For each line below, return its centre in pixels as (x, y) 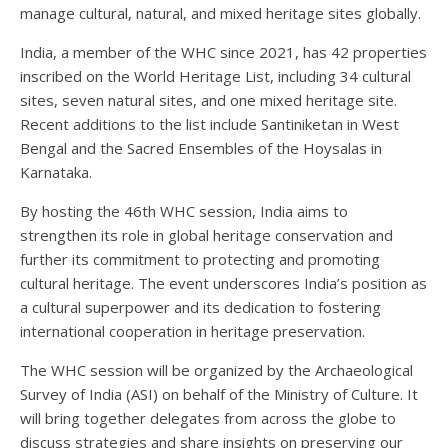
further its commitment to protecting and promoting (200, 258)
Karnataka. (56, 171)
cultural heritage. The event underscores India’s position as (223, 282)
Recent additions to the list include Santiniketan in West (209, 123)
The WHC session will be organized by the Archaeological (216, 369)
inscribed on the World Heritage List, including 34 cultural (215, 75)
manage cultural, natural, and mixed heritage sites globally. (220, 12)
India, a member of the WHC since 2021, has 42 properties (223, 51)
